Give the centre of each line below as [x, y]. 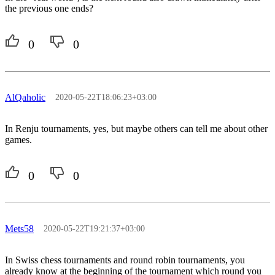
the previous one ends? [49, 8]
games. [18, 139]
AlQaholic [25, 97]
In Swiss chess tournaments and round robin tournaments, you [125, 260]
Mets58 [19, 228]
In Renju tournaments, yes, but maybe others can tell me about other [136, 128]
